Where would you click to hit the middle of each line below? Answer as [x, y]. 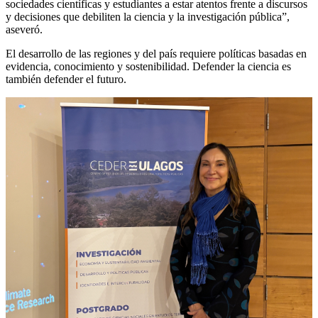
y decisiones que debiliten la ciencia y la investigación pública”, [148, 17]
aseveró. [24, 29]
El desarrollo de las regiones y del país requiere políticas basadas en [156, 54]
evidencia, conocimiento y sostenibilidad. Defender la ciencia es [148, 66]
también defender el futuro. [66, 79]
